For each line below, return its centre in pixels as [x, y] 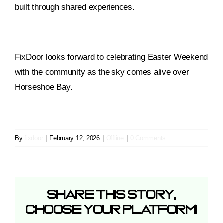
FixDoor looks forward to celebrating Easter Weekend [111, 57]
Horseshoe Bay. [44, 87]
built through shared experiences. [75, 7]
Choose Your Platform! [111, 210]
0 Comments [148, 138]
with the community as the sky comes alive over [102, 72]
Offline [115, 138]
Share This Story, [111, 195]
